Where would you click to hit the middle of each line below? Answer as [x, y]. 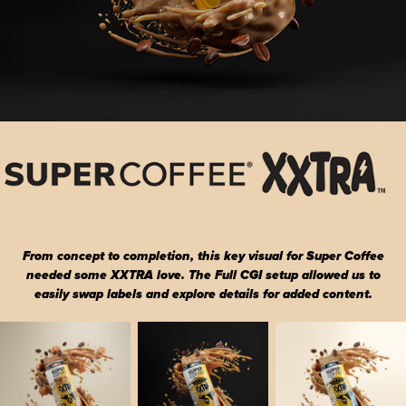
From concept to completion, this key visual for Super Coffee [203, 256]
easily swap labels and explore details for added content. [203, 294]
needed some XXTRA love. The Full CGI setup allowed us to [203, 275]
